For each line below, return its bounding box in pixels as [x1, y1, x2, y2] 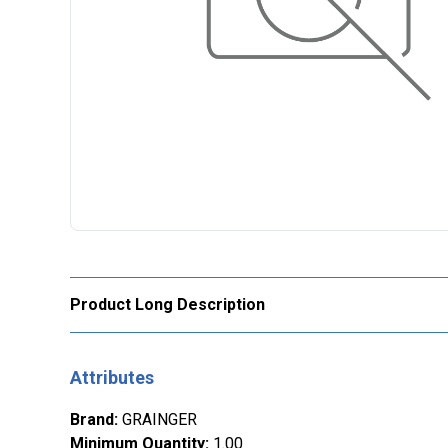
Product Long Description [70, 295, 265, 315]
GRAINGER [122, 410, 197, 430]
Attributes [70, 367, 154, 389]
